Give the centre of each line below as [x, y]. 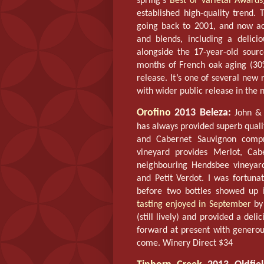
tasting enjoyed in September [194, 204]
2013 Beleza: [201, 113]
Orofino [154, 113]
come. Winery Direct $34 [185, 243]
